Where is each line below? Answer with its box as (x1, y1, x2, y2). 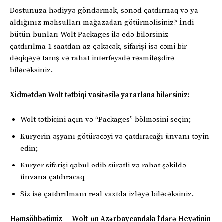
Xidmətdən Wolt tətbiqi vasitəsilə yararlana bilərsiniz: (10, 90, 190, 100)
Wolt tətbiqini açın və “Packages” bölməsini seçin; (20, 115, 191, 125)
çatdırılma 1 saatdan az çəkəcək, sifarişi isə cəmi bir (10, 42, 187, 52)
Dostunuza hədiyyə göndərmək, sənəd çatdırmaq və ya (10, 6, 198, 16)
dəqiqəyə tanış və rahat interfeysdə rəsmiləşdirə (10, 54, 174, 63)
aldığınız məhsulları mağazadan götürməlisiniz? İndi (10, 18, 194, 28)
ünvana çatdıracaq (20, 172, 84, 182)
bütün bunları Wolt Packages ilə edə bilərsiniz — (10, 30, 176, 40)
